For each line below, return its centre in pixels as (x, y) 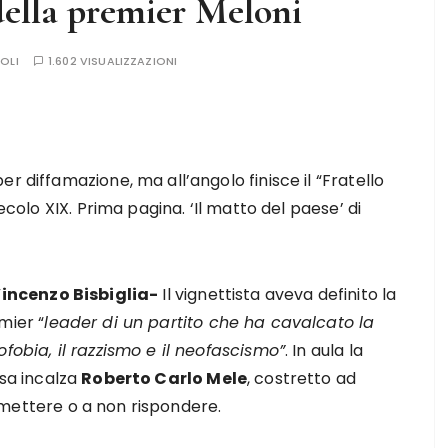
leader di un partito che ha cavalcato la (209, 322)
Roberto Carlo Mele (164, 378)
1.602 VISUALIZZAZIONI (113, 61)
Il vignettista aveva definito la (277, 294)
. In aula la (324, 350)
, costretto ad (301, 378)
